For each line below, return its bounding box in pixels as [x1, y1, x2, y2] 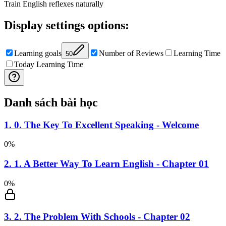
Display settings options [4, 18, 125, 32]
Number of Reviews [99, 48, 163, 58]
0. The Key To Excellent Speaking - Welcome [14, 119, 199, 130]
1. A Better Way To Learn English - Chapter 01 [14, 158, 209, 169]
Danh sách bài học [4, 95, 98, 109]
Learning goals [14, 48, 62, 58]
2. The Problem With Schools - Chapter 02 [14, 211, 190, 222]
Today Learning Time [14, 60, 83, 69]
